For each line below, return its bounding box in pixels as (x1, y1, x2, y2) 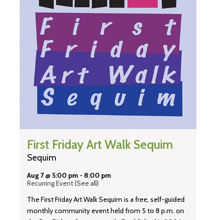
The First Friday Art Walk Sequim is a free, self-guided (27, 194, 185, 204)
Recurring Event (27, 178, 75, 188)
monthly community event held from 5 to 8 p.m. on (27, 206, 184, 215)
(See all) (75, 178, 99, 188)
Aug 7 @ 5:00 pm (27, 170, 78, 180)
